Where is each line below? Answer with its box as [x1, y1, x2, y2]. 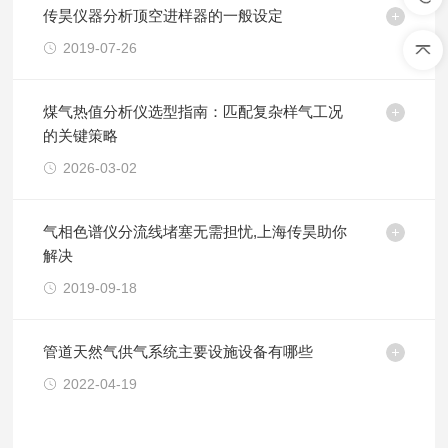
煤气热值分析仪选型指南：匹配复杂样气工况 [43, 103, 344, 120]
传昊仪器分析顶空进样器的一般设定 [43, 7, 284, 24]
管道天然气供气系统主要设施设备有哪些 [43, 343, 314, 360]
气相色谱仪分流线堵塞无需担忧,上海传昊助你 [43, 223, 348, 240]
